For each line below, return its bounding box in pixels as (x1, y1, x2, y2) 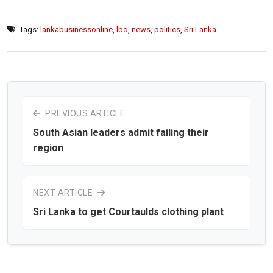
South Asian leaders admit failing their (33, 126, 209, 138)
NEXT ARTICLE (33, 187, 95, 197)
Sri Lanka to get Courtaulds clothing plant (33, 205, 224, 218)
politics (154, 24, 180, 34)
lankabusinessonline (40, 24, 113, 34)
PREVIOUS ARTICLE (43, 108, 125, 118)
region (33, 141, 63, 154)
